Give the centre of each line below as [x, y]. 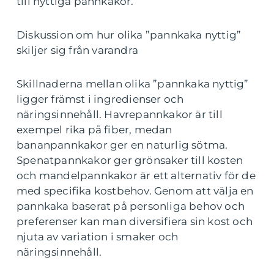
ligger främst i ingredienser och [100, 99]
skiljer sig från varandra [77, 50]
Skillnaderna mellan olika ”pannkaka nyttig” [133, 84]
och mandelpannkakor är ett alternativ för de [136, 176]
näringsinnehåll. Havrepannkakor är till [120, 115]
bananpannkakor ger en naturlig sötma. [122, 145]
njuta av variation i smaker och [98, 237]
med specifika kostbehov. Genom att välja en [135, 191]
